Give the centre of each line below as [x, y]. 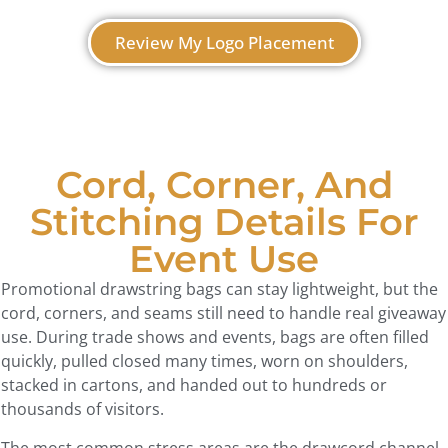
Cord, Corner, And [224, 185]
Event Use [224, 259]
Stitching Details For [224, 222]
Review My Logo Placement [224, 43]
